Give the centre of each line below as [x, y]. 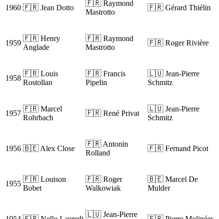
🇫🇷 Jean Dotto [48, 8]
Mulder [159, 188]
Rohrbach [38, 118]
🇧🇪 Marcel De [173, 179]
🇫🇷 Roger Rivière [178, 43]
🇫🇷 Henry [42, 39]
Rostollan [38, 83]
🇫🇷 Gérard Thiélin [179, 8]
